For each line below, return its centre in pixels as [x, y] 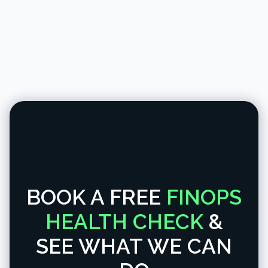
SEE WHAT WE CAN [134, 246]
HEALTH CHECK [124, 222]
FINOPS [204, 197]
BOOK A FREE [96, 197]
